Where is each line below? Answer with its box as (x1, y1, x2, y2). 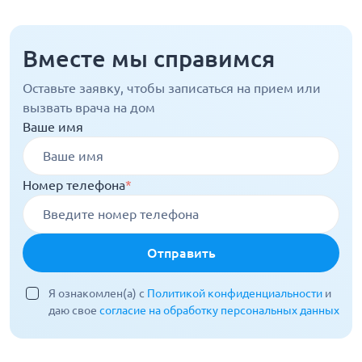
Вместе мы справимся (23, 45, 275, 72)
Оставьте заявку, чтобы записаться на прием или (23, 81, 321, 96)
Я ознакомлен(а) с (48, 287, 147, 301)
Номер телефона (23, 178, 125, 193)
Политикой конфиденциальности (147, 287, 325, 301)
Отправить (146, 246, 216, 261)
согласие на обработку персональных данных (99, 304, 339, 318)
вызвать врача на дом (23, 100, 155, 116)
